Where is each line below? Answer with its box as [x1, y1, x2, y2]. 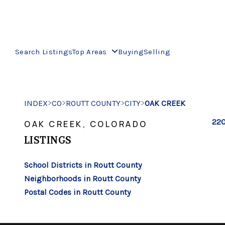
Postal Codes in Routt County [24, 187, 131, 197]
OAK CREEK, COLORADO [24, 119, 148, 130]
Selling [143, 47, 170, 56]
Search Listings [15, 47, 73, 56]
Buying [118, 47, 144, 56]
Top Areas [72, 47, 109, 56]
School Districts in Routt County [24, 160, 142, 170]
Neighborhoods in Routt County [24, 174, 141, 183]
